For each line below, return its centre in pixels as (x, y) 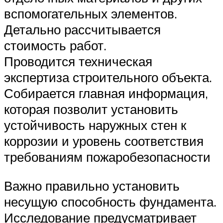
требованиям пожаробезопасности (107, 157)
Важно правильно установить (92, 185)
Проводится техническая (78, 61)
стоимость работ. (55, 46)
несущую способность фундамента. (110, 201)
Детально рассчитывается (82, 30)
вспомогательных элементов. (91, 14)
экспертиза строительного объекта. (108, 77)
